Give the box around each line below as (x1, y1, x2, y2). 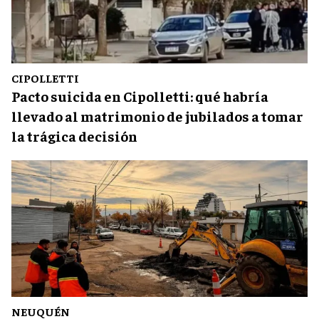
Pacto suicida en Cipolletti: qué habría (11, 86, 268, 105)
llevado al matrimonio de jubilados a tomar (11, 106, 303, 125)
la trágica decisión (11, 126, 137, 145)
